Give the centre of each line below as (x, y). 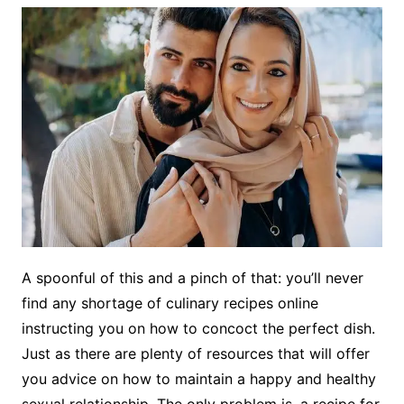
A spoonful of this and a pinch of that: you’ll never (192, 278)
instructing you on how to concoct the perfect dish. (198, 329)
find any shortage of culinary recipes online (170, 303)
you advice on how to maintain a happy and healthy (198, 379)
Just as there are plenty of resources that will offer (195, 354)
